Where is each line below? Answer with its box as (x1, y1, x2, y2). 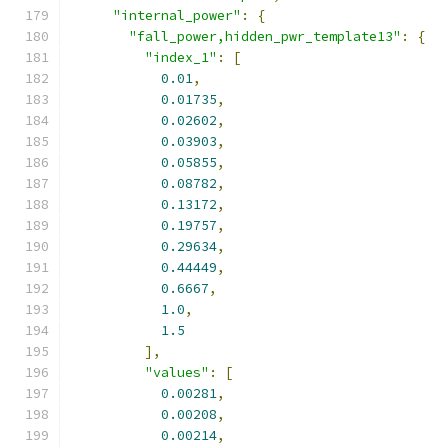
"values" (145, 364, 209, 381)
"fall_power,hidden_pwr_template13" (129, 28, 401, 45)
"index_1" (145, 49, 217, 66)
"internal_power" (113, 7, 241, 24)
